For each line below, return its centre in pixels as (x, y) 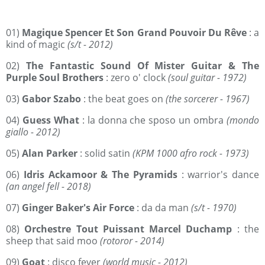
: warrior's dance (218, 174)
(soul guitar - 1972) (207, 77)
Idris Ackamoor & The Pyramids (98, 174)
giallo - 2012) (33, 132)
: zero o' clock (137, 77)
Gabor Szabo (51, 99)
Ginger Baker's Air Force (78, 208)
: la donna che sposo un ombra (153, 120)
